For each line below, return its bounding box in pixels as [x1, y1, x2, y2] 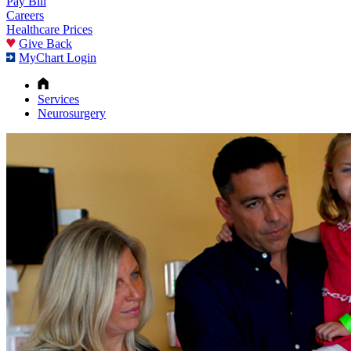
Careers [6, 8, 44, 22]
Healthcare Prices [6, 22, 92, 36]
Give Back [19, 36, 72, 50]
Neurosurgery [38, 106, 106, 120]
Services [38, 92, 79, 106]
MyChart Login [19, 50, 96, 64]
